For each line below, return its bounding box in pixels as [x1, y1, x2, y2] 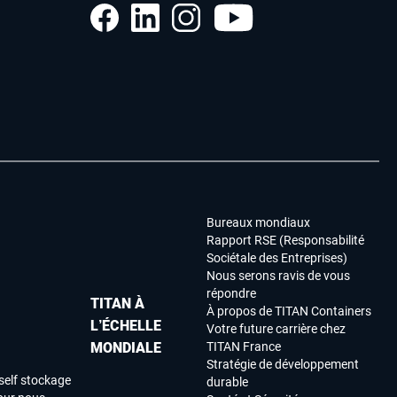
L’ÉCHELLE [90, 316, 161, 334]
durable [206, 375, 249, 390]
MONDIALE [90, 339, 161, 356]
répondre [206, 286, 257, 301]
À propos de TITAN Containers [206, 304, 372, 319]
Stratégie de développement [206, 357, 360, 372]
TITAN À [90, 294, 144, 312]
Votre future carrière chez [206, 322, 346, 337]
